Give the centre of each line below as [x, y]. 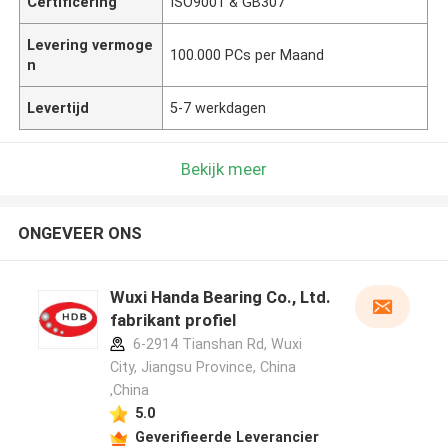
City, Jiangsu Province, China [202, 367]
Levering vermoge [90, 44]
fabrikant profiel [172, 320]
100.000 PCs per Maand [247, 54]
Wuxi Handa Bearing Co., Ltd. [220, 297]
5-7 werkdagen [218, 107]
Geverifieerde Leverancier [226, 436]
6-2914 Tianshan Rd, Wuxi [215, 344]
